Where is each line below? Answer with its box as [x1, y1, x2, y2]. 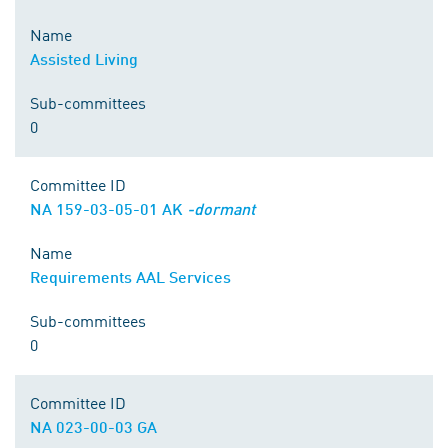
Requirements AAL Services [30, 267, 231, 286]
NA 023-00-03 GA [30, 417, 157, 436]
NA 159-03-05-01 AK [30, 199, 187, 218]
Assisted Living [30, 49, 138, 68]
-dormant [187, 199, 255, 218]
